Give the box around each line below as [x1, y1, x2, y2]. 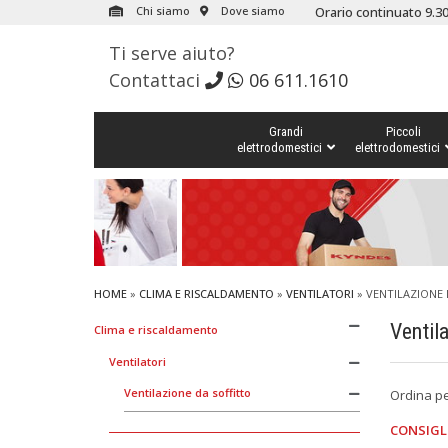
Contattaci [108, 68, 205, 92]
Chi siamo [132, 3, 190, 18]
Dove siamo [217, 3, 285, 18]
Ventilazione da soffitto [123, 384, 251, 400]
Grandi [268, 124, 303, 139]
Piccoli [386, 124, 421, 139]
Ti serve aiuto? [108, 41, 235, 65]
